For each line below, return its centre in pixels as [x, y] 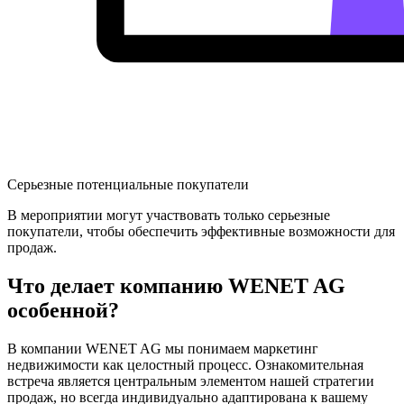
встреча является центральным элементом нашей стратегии [191, 381]
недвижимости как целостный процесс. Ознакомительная [185, 364]
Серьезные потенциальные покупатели [128, 185]
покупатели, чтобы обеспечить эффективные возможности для [201, 232]
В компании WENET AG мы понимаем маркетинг [163, 348]
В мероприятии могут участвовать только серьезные [169, 216]
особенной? [63, 310]
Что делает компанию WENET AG [176, 285]
